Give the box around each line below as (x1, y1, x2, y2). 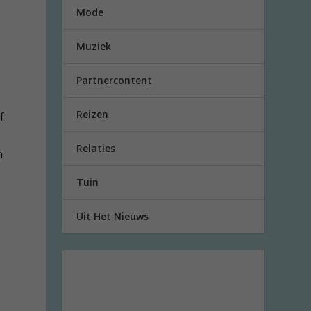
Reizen (76, 108, 109, 121)
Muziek (76, 40, 112, 53)
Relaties (76, 142, 116, 155)
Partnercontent (76, 74, 153, 87)
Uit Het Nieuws (76, 210, 149, 224)
